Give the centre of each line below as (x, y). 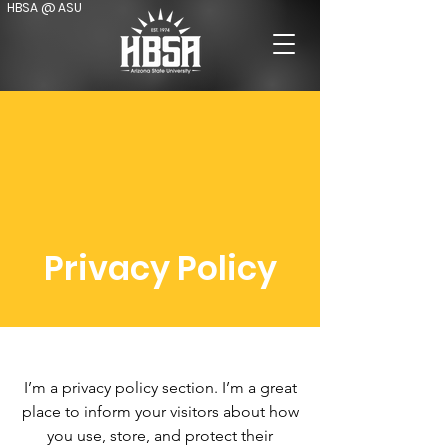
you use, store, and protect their (160, 435)
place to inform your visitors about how (160, 411)
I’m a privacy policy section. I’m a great (160, 387)
